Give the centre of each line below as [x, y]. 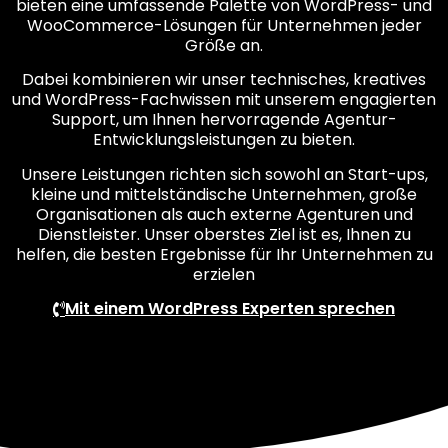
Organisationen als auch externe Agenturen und [224, 214]
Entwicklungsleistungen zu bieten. [224, 140]
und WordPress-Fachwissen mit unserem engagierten [224, 100]
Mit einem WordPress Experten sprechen [230, 309]
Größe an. [224, 45]
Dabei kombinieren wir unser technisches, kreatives [224, 80]
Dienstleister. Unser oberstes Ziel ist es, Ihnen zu [224, 234]
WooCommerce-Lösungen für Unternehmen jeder [224, 25]
